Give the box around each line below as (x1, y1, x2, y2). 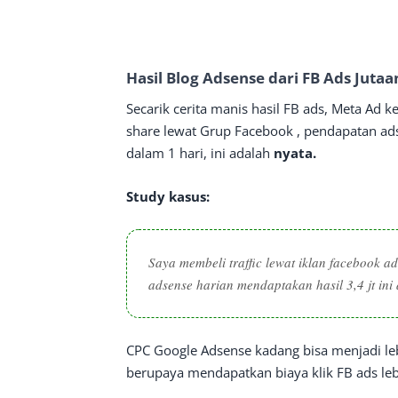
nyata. (274, 143, 316, 162)
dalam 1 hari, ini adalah (126, 143, 274, 162)
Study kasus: (126, 187, 210, 205)
